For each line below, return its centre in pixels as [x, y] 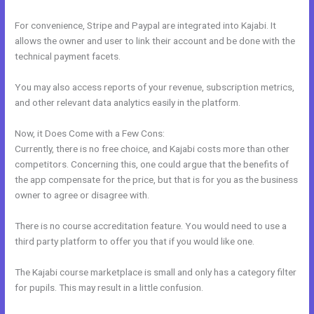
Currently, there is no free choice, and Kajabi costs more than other [152, 148]
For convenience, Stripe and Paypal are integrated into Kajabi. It [146, 26]
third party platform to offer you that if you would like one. [135, 241]
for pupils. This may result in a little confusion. [109, 287]
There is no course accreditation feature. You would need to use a [151, 225]
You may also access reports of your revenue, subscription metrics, [155, 87]
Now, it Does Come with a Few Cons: [90, 133]
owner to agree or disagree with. [82, 194]
